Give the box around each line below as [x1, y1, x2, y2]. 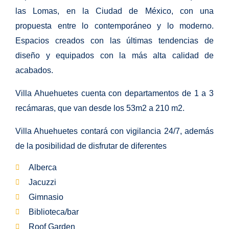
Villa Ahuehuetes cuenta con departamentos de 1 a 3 [15, 89, 214, 98]
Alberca [28, 163, 57, 172]
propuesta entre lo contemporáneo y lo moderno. [15, 21, 214, 30]
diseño [15, 51, 46, 60]
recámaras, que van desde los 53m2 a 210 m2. [15, 104, 185, 112]
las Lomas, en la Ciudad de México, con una [15, 7, 214, 15]
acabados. [15, 66, 53, 75]
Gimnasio [28, 193, 63, 201]
